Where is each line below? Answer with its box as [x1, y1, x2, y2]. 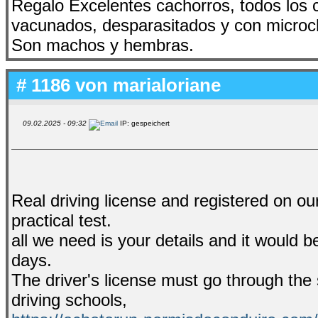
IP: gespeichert [118, 119, 170, 127]
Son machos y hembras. [11, 35, 194, 55]
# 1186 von [11, 74, 113, 96]
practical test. [11, 210, 111, 230]
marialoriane [113, 74, 221, 96]
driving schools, [11, 290, 127, 309]
